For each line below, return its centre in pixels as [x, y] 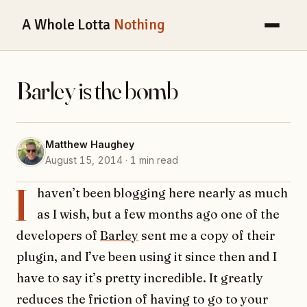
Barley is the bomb [97, 91]
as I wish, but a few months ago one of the [158, 214]
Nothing [139, 25]
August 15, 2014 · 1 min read [112, 160]
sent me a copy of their [207, 236]
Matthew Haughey [90, 145]
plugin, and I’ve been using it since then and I [147, 257]
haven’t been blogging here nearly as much [162, 193]
